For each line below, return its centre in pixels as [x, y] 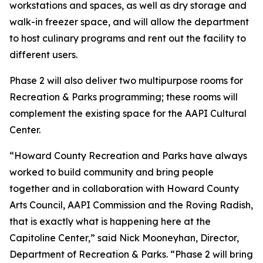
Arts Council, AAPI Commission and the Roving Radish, [131, 205]
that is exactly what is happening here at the [110, 221]
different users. [43, 55]
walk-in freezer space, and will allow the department [129, 22]
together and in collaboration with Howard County [124, 188]
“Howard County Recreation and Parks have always [128, 156]
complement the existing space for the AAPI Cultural [128, 113]
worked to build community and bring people [112, 172]
